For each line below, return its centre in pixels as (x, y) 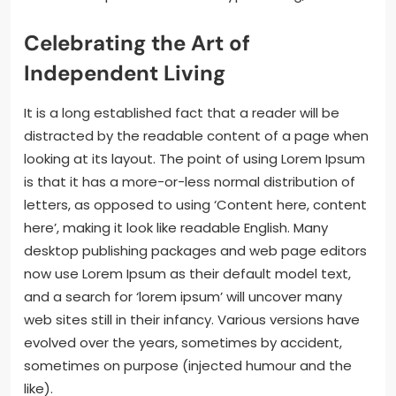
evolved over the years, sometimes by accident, (183, 343)
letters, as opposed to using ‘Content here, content (195, 205)
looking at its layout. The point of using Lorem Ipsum (194, 159)
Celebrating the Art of (137, 43)
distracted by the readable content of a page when (196, 136)
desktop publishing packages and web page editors (195, 251)
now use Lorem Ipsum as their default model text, (187, 274)
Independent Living (125, 73)
